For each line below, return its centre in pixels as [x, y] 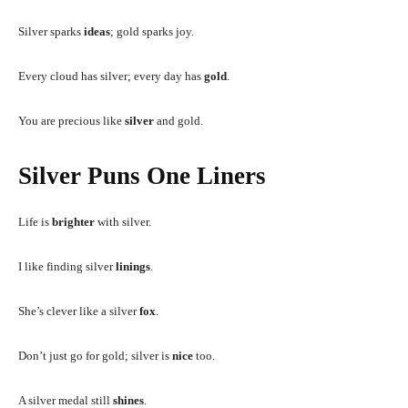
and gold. [178, 120]
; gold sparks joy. [152, 31]
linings [133, 266]
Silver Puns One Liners [142, 175]
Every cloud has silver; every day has [111, 76]
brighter [73, 221]
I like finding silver [67, 266]
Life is [35, 221]
